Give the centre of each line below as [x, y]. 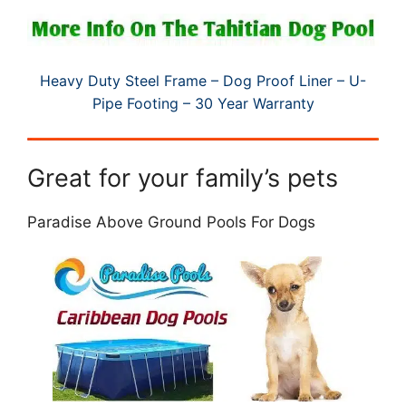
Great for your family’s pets [183, 178]
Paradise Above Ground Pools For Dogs [171, 222]
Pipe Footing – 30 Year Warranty [203, 103]
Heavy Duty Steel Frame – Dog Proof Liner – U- [203, 80]
